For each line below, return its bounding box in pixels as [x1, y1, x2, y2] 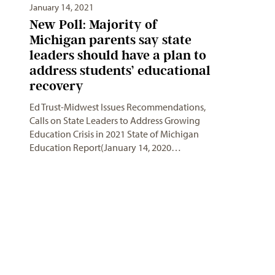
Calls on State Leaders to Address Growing [29, 114, 200, 127]
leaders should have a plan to [29, 47, 206, 63]
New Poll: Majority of [29, 17, 158, 33]
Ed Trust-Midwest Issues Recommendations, [29, 101, 206, 114]
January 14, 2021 [29, 1, 94, 14]
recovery [29, 78, 83, 94]
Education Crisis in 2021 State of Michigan [29, 128, 199, 141]
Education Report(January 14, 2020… [29, 141, 181, 154]
